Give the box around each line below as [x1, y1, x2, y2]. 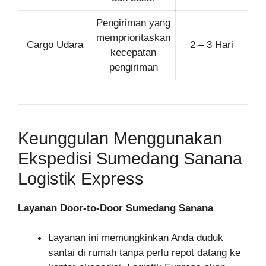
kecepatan [110, 46, 156, 58]
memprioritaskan [96, 31, 170, 43]
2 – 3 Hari [190, 39, 233, 50]
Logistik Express [18, 169, 144, 188]
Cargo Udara [26, 39, 83, 50]
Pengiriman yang [96, 17, 170, 28]
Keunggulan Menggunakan [18, 128, 222, 148]
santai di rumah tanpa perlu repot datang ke [48, 247, 240, 258]
